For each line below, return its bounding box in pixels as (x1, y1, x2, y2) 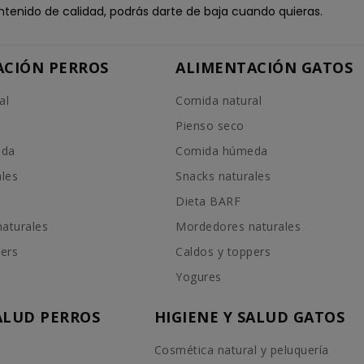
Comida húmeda (175, 142, 268, 158)
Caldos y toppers (175, 243, 271, 259)
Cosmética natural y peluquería (154, 341, 329, 357)
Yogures (175, 268, 222, 284)
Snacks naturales (175, 167, 271, 184)
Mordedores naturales (175, 218, 301, 234)
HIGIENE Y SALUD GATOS (154, 306, 345, 327)
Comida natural (175, 92, 262, 108)
